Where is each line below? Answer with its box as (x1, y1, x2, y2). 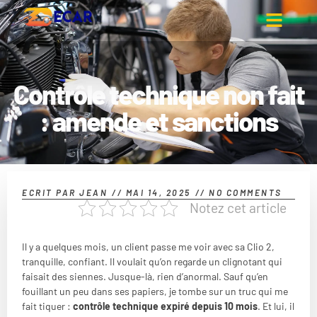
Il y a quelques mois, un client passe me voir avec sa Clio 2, (22, 240, 275, 253)
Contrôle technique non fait (13, 77, 304, 110)
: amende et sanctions (40, 104, 277, 137)
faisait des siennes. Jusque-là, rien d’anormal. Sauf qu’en (22, 270, 268, 282)
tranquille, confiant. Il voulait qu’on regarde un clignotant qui (22, 255, 282, 267)
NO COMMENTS (205, 187, 282, 197)
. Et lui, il (258, 299, 294, 312)
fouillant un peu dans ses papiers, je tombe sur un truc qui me (22, 284, 288, 297)
